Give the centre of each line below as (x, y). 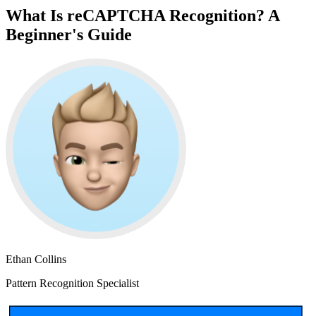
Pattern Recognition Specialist (72, 283)
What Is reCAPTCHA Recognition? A (142, 15)
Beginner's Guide (69, 34)
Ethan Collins (36, 259)
